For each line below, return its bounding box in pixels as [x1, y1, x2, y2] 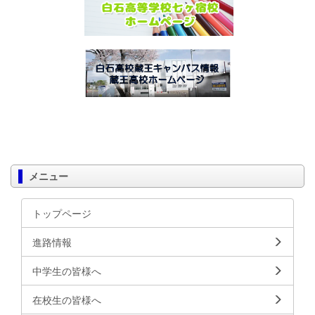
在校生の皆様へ [32, 292, 101, 307]
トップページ [32, 205, 91, 220]
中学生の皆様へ [32, 263, 101, 278]
